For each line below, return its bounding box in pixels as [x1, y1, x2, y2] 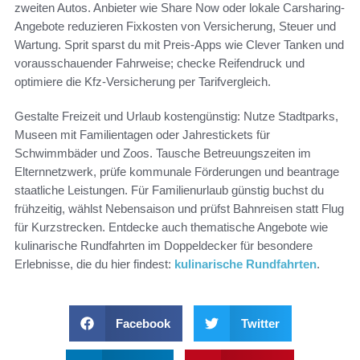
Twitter [240, 316, 280, 330]
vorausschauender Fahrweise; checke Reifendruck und [14, 55, 305, 70]
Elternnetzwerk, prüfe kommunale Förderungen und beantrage [14, 164, 339, 178]
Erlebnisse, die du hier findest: [14, 256, 174, 271]
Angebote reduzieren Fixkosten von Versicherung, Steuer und [14, 18, 336, 33]
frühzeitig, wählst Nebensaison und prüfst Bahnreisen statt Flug [14, 201, 344, 215]
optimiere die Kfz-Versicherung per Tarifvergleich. [14, 74, 271, 88]
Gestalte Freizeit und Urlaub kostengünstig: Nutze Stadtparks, [14, 108, 338, 123]
